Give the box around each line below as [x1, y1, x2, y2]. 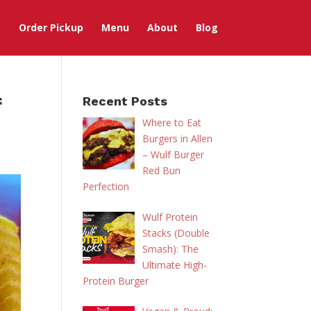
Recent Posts [83, 94, 168, 108]
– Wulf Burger [142, 148, 204, 161]
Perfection [83, 180, 130, 193]
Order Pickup [18, 21, 83, 34]
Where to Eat [142, 116, 201, 129]
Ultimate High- [142, 258, 207, 271]
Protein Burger [83, 274, 149, 287]
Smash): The [142, 242, 199, 255]
